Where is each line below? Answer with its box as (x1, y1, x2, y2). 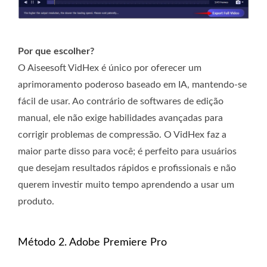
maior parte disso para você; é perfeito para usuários (18, 147, 237, 157)
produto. (18, 197, 54, 207)
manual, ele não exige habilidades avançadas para (18, 113, 223, 123)
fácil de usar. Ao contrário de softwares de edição (18, 97, 223, 107)
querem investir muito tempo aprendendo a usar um (18, 180, 234, 190)
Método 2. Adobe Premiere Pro (18, 237, 167, 249)
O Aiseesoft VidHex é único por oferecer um (18, 63, 201, 73)
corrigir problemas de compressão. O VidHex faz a (18, 130, 226, 140)
